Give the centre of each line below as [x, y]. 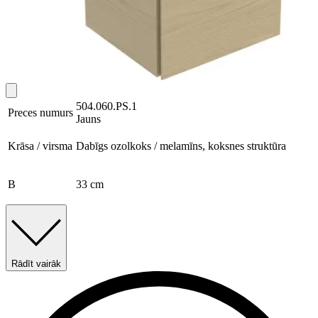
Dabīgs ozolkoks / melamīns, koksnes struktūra [181, 146]
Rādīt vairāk [36, 263]
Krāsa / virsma [40, 146]
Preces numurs [40, 112]
